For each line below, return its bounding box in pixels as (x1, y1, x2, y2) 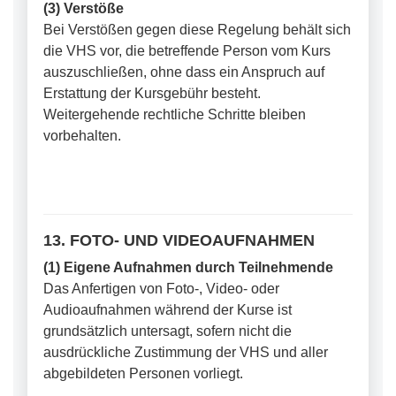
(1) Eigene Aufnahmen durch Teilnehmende (43, 260, 333, 275)
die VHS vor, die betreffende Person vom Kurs (43, 43, 331, 58)
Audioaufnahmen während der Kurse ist (43, 302, 292, 317)
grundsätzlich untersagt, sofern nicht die (43, 324, 292, 339)
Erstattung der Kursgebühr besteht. (43, 86, 261, 101)
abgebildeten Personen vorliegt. (43, 366, 243, 381)
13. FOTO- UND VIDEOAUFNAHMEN (43, 231, 315, 249)
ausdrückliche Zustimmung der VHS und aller (43, 345, 328, 360)
